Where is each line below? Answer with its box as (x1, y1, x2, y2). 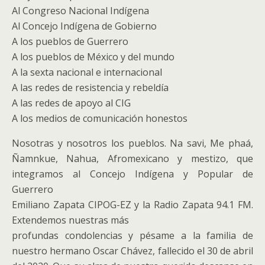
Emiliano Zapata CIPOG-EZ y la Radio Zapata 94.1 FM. (12, 198, 253, 211)
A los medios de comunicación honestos (12, 112, 188, 125)
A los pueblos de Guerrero (12, 35, 128, 48)
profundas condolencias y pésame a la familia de (12, 229, 253, 242)
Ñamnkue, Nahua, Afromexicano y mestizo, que (12, 152, 253, 165)
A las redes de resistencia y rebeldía (12, 81, 169, 94)
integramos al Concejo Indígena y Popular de (12, 167, 253, 180)
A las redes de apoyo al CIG (12, 96, 131, 109)
